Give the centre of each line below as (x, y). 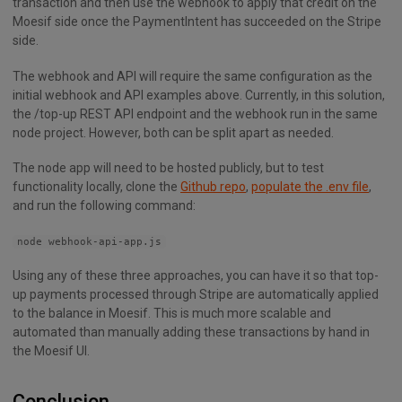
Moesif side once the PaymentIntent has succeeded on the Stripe (197, 22)
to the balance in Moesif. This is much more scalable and (172, 314)
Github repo (213, 186)
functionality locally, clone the (96, 186)
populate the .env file (310, 186)
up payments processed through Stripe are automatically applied (196, 295)
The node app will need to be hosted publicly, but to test (168, 167)
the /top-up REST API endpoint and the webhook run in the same (195, 114)
